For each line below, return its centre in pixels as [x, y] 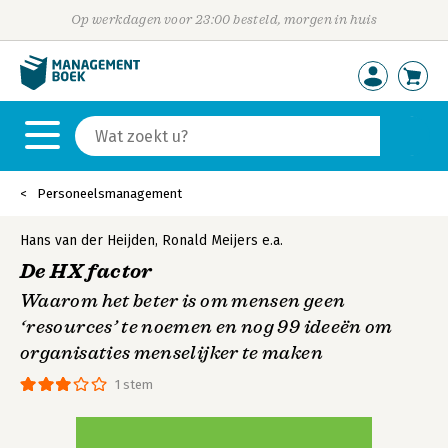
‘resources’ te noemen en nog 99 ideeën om [206, 327]
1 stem [134, 384]
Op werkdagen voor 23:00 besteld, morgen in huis [224, 19]
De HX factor [86, 271]
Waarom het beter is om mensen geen [183, 301]
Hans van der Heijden [87, 240]
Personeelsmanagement [109, 193]
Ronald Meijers [210, 240]
